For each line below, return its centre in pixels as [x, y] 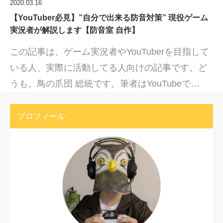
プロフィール [41, 116]
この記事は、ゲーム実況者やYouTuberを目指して [110, 52]
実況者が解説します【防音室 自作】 [75, 30]
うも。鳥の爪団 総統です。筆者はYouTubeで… [105, 83]
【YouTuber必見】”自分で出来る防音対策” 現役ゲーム [109, 17]
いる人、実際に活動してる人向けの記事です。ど [109, 67]
